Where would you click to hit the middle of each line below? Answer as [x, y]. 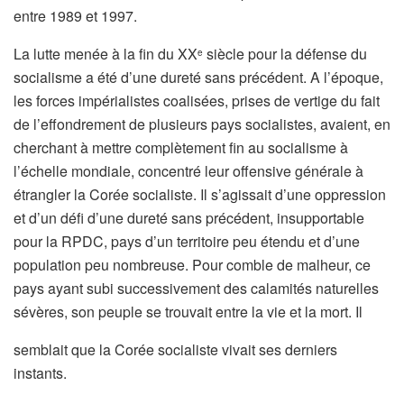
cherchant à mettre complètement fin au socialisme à [181, 148]
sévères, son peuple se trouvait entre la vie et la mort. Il [188, 312]
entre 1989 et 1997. [75, 16]
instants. [40, 373]
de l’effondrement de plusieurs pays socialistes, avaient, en [202, 124]
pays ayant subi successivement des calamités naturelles [196, 289]
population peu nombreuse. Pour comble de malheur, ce [192, 265]
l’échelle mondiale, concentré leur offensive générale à [188, 171]
